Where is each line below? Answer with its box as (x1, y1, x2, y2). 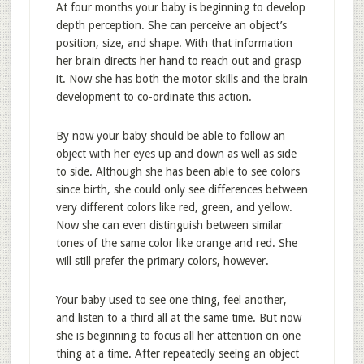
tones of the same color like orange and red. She (55, 236, 297, 249)
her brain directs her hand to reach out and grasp (55, 54, 301, 67)
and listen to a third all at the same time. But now (55, 311, 301, 324)
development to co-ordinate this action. (55, 90, 252, 103)
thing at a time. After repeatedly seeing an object (55, 347, 299, 360)
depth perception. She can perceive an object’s (55, 19, 287, 32)
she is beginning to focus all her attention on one (55, 329, 301, 342)
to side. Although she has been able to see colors (55, 165, 300, 178)
